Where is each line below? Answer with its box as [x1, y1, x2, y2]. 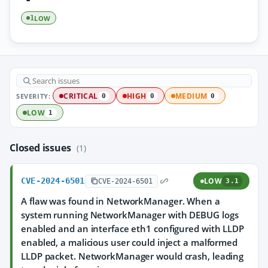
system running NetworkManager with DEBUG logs [21, 209, 239, 221]
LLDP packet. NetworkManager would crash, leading [21, 250, 244, 262]
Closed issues [10, 141, 74, 154]
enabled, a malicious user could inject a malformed [21, 236, 237, 248]
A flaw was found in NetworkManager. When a [21, 195, 220, 207]
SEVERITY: [16, 91, 51, 100]
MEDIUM [175, 91, 208, 100]
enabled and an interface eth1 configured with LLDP [21, 223, 244, 234]
